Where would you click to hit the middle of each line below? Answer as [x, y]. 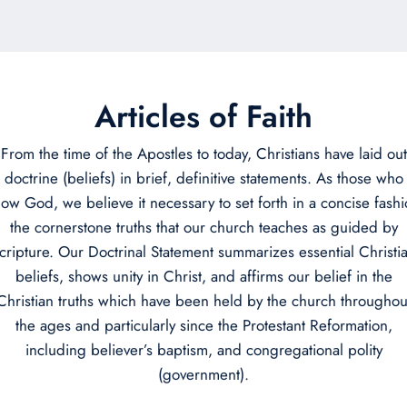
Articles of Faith [203, 117]
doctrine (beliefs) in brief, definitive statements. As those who [203, 178]
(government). [203, 374]
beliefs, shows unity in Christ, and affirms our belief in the [203, 276]
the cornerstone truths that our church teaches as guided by [203, 227]
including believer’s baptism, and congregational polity [203, 350]
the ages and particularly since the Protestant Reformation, [203, 325]
